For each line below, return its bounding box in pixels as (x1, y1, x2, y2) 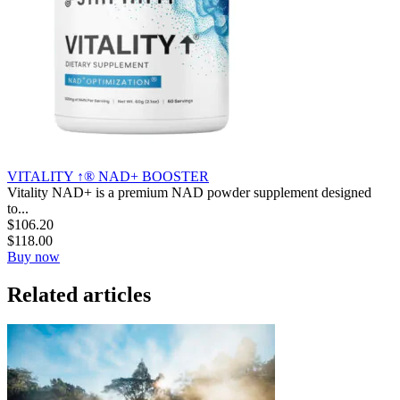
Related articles (7, 282, 151, 306)
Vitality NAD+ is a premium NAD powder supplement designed (7, 184, 371, 200)
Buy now (7, 248, 60, 264)
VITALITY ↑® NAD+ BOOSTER (7, 168, 209, 184)
